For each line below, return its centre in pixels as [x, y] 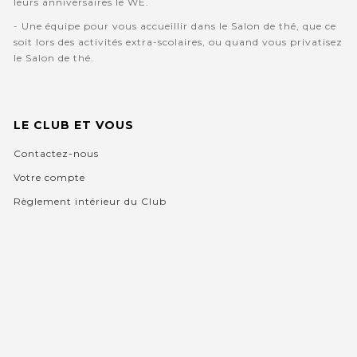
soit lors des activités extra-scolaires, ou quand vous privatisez [178, 42]
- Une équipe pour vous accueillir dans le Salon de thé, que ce [175, 26]
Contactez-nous [56, 154]
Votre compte [49, 178]
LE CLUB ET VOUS [73, 126]
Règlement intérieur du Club [90, 202]
